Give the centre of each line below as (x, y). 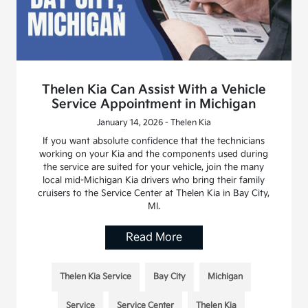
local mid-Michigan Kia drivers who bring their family (154, 180)
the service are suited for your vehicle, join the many (154, 167)
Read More (154, 237)
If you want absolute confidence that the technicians (154, 141)
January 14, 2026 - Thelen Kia (154, 122)
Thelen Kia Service (95, 276)
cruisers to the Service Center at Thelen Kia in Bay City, (154, 193)
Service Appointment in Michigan (154, 104)
